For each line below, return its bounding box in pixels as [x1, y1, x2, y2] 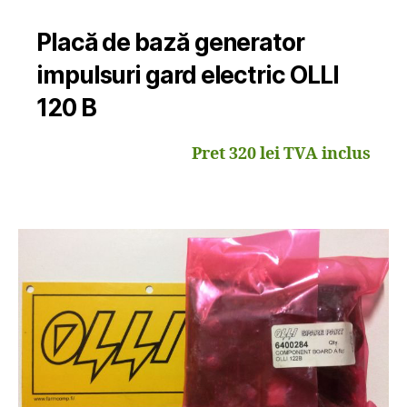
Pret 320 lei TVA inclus [192, 144, 371, 165]
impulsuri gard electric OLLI [36, 61, 339, 90]
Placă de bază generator [36, 28, 304, 57]
